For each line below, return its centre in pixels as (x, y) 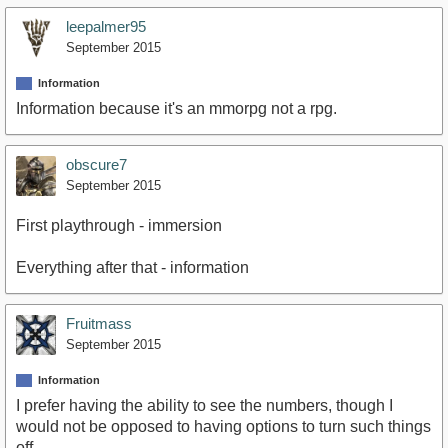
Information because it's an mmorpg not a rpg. (176, 108)
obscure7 (96, 164)
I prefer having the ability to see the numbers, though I (204, 406)
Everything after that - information (132, 267)
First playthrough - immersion (119, 225)
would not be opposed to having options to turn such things (223, 427)
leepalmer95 (106, 26)
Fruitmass (99, 323)
